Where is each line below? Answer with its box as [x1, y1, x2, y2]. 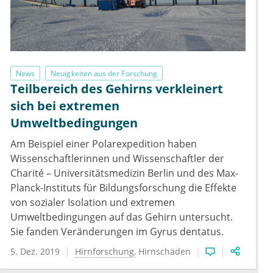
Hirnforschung [75, 246, 134, 258]
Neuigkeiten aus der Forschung [51, 68, 157, 79]
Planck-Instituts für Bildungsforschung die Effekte [10, 181, 236, 195]
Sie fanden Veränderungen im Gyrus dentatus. [10, 225, 224, 239]
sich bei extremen [10, 97, 119, 115]
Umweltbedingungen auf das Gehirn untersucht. [10, 210, 233, 224]
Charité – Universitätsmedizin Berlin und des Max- [10, 166, 238, 180]
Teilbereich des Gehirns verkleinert [10, 80, 223, 97]
